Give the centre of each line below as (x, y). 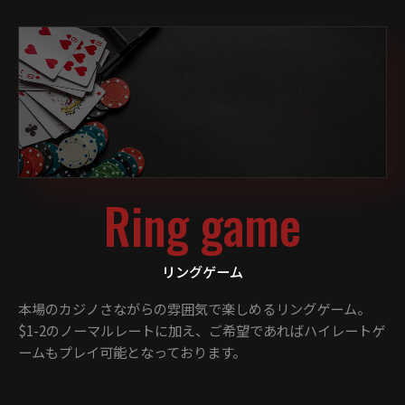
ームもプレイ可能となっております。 (132, 352)
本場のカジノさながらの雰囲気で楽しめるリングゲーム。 (194, 309)
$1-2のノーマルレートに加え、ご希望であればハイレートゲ (202, 330)
